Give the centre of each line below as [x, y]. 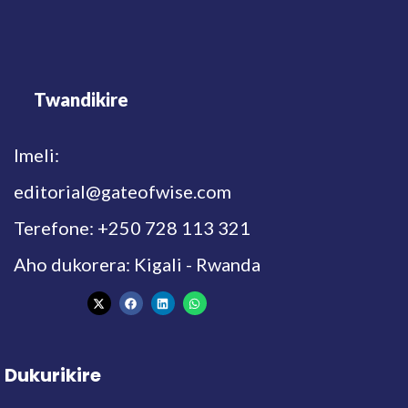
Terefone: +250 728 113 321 [132, 228]
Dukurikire [53, 375]
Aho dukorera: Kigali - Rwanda [137, 265]
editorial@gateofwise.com [122, 192]
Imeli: [36, 155]
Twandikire [81, 100]
